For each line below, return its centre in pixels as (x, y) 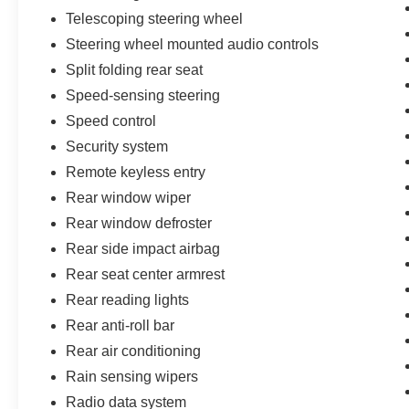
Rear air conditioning (134, 351)
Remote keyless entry (136, 173)
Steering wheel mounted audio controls (193, 45)
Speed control (111, 121)
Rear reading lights (128, 300)
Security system (117, 147)
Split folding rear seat (135, 70)
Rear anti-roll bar (121, 326)
